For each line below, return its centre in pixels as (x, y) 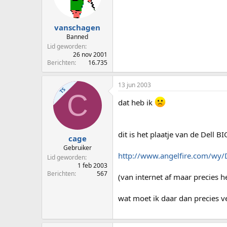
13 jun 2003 (135, 85)
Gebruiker (77, 148)
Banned (77, 36)
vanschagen (77, 27)
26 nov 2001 (90, 54)
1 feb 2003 (92, 166)
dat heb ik (136, 102)
